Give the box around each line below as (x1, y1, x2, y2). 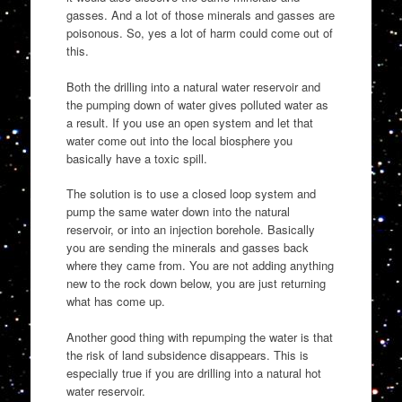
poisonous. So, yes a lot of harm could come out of (66, 24, 333, 42)
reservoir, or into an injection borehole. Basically (66, 221, 315, 239)
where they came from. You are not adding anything (66, 257, 334, 275)
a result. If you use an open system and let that (66, 113, 313, 131)
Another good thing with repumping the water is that (66, 328, 333, 345)
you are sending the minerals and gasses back (66, 239, 309, 257)
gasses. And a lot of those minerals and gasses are (66, 6, 335, 24)
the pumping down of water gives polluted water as (66, 95, 328, 113)
